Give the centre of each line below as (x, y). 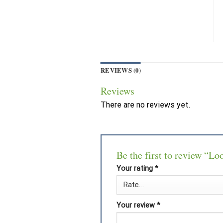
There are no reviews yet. (145, 105)
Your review (137, 206)
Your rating (136, 169)
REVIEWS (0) (121, 70)
